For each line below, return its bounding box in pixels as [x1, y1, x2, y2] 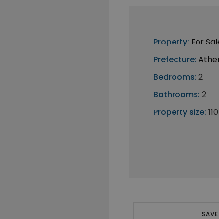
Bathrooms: [153, 89, 200, 100]
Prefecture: [153, 54, 197, 65]
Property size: [153, 107, 206, 118]
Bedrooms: [153, 71, 197, 83]
